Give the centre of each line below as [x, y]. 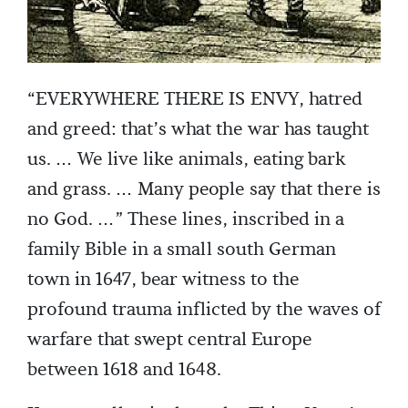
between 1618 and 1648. [124, 370]
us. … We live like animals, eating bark [187, 160]
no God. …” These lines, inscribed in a [186, 220]
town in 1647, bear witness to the [163, 280]
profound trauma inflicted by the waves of [204, 310]
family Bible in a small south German [182, 250]
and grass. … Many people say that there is [204, 190]
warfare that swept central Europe [170, 340]
